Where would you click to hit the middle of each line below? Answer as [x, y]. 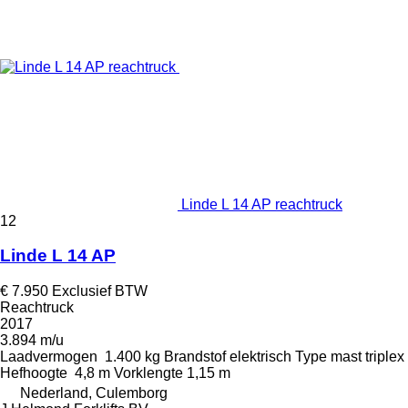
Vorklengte [148, 373]
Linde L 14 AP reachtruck [262, 204]
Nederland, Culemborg [94, 393]
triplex [385, 357]
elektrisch [260, 357]
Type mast [328, 357]
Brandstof [195, 357]
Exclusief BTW [100, 291]
